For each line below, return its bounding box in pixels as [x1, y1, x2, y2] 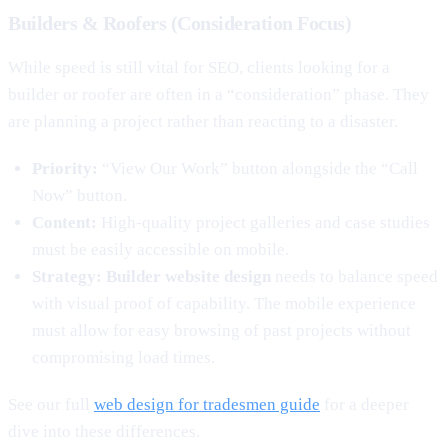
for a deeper [320, 394, 409, 414]
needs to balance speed [271, 266, 438, 286]
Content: [32, 212, 97, 232]
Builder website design [106, 266, 271, 286]
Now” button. [32, 185, 127, 205]
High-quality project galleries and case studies [97, 212, 430, 232]
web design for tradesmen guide [94, 394, 320, 414]
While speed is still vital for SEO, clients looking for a [8, 57, 390, 77]
